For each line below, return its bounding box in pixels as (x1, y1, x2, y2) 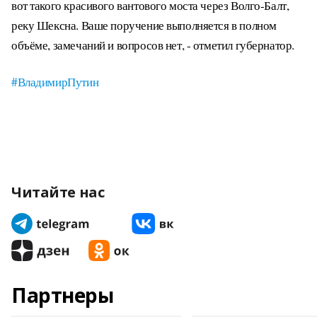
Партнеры (11, 282, 114, 309)
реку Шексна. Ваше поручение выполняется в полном (11, 17, 277, 33)
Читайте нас (11, 183, 105, 202)
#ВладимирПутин (11, 74, 99, 90)
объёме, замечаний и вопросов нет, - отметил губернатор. (11, 37, 294, 53)
